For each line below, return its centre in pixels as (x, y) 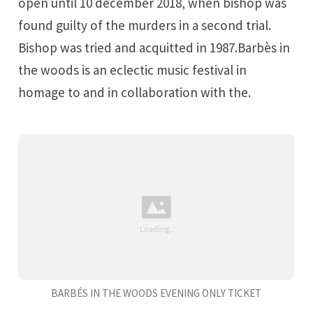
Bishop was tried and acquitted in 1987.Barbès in (154, 47)
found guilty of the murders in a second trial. (145, 25)
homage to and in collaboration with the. (135, 92)
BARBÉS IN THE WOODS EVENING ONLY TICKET (156, 293)
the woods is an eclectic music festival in (133, 70)
